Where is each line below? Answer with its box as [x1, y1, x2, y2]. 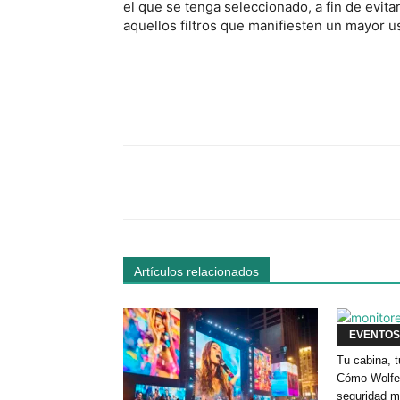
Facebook [292, 176, 336, 187]
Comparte [168, 177, 214, 188]
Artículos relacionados [134, 263, 259, 279]
